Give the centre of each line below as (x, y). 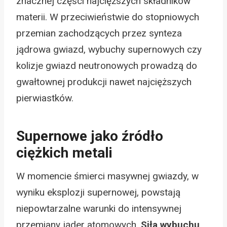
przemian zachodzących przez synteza (99, 33)
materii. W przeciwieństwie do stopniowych (108, 17)
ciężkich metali (64, 153)
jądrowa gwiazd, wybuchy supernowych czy (109, 49)
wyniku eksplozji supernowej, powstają (98, 192)
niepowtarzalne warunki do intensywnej (99, 208)
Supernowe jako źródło (90, 136)
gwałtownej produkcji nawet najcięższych (104, 82)
